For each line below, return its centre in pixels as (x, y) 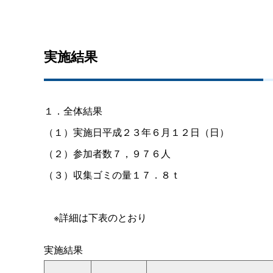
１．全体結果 (73, 110)
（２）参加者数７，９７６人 (107, 153)
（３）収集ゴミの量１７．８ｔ (112, 174)
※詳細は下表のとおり (100, 217)
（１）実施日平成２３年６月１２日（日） (136, 132)
